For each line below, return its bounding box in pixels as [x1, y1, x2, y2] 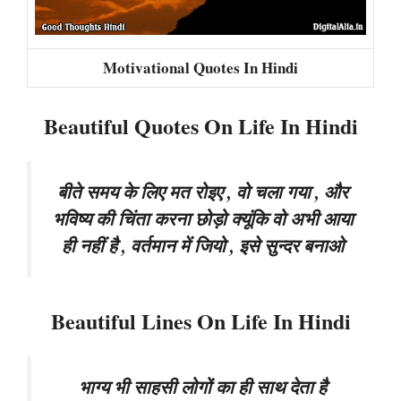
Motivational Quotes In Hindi [103, 55, 298, 79]
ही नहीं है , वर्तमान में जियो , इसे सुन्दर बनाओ [62, 233, 344, 259]
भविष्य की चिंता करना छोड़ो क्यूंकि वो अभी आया [52, 206, 354, 232]
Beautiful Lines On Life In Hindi [50, 304, 351, 337]
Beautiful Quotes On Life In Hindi [43, 110, 358, 141]
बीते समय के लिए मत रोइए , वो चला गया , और [57, 179, 348, 205]
